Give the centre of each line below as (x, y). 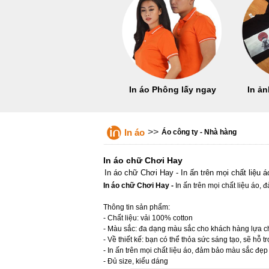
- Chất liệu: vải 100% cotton (148, 218)
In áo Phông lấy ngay (172, 89)
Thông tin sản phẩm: (137, 207)
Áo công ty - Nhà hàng (199, 132)
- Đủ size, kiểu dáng (136, 261)
